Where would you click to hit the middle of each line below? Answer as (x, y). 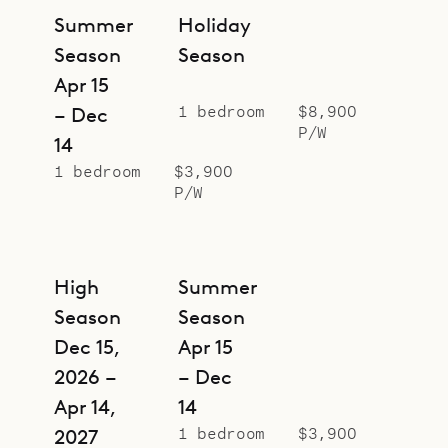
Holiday (214, 25)
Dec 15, (87, 347)
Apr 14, (85, 407)
